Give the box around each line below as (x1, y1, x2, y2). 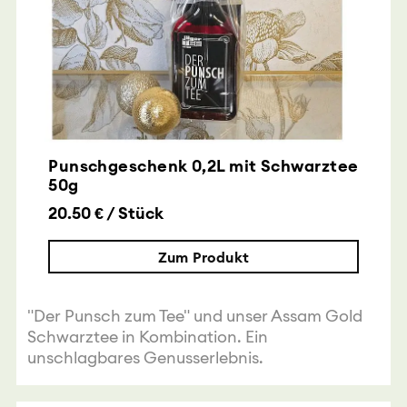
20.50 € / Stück (48, 203, 164, 224)
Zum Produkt (157, 247, 250, 266)
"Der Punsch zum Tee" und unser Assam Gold (26, 305, 362, 327)
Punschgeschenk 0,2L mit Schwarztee (48, 155, 359, 177)
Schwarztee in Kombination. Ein (26, 326, 268, 348)
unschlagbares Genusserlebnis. (26, 347, 263, 369)
